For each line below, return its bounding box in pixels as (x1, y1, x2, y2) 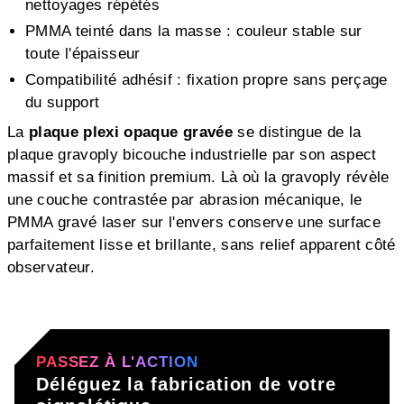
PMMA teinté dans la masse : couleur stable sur (25, 22, 363, 40)
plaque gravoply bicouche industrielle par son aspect (7, 145, 377, 163)
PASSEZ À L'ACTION (36, 353, 198, 371)
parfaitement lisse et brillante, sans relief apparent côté (7, 235, 396, 253)
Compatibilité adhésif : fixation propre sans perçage (25, 70, 388, 88)
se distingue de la (232, 123, 362, 141)
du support (25, 93, 100, 111)
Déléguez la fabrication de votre (36, 373, 336, 394)
